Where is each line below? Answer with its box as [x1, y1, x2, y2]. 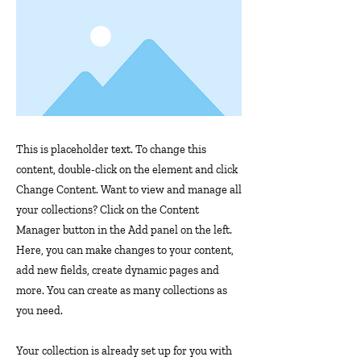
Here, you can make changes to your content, [16, 243, 234, 257]
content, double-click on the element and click [16, 162, 238, 176]
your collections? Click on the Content [16, 202, 199, 217]
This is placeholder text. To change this [16, 142, 206, 156]
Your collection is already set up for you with [16, 343, 232, 358]
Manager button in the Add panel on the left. [16, 222, 232, 237]
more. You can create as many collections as [16, 283, 227, 297]
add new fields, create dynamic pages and [16, 263, 219, 277]
